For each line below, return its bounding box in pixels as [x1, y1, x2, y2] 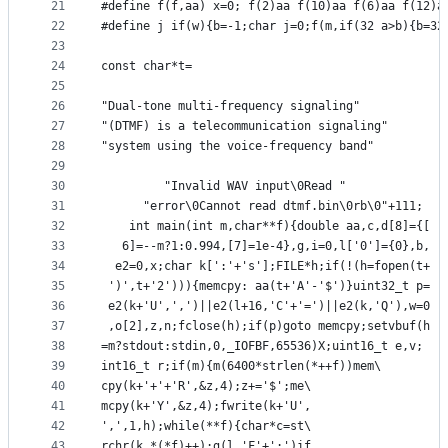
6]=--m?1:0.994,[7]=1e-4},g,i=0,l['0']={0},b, [101, 239, 430, 254]
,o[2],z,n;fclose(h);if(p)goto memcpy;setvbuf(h [101, 319, 430, 334]
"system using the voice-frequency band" [101, 139, 374, 154]
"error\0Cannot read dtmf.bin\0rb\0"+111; [101, 199, 423, 214]
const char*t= [101, 59, 192, 74]
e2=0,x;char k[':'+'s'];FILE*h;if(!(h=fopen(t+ [101, 259, 430, 274]
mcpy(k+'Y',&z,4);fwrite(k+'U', [101, 399, 311, 414]
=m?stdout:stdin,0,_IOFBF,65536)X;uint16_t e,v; [101, 339, 423, 354]
